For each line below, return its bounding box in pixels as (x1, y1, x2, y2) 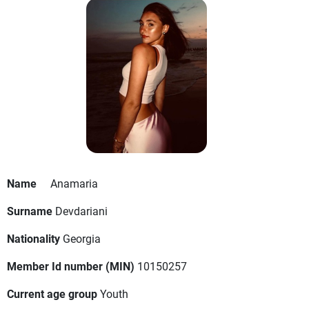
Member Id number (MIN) (7, 259, 134, 274)
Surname (7, 203, 52, 219)
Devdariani (55, 203, 108, 219)
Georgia (63, 231, 101, 246)
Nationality (7, 231, 60, 246)
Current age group (7, 286, 97, 301)
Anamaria (50, 176, 98, 191)
